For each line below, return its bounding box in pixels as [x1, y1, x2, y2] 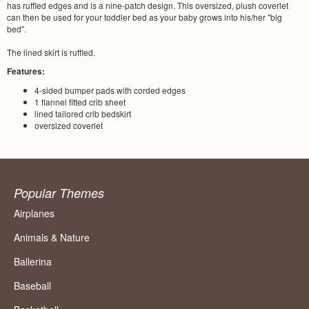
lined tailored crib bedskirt [34, 108, 131, 120]
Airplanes [14, 206, 54, 221]
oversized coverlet [34, 119, 103, 132]
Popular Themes [14, 184, 104, 202]
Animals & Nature [14, 230, 90, 245]
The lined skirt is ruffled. [7, 46, 95, 59]
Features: [7, 65, 45, 78]
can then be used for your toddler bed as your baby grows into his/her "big [7, 11, 282, 23]
